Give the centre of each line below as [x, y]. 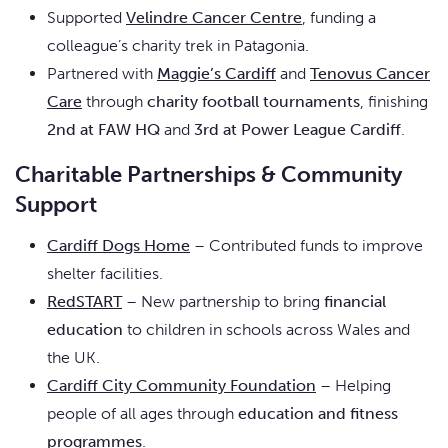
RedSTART [84, 302]
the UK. [73, 358]
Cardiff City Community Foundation [181, 386]
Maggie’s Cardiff [216, 74]
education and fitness [318, 414]
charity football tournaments [253, 102]
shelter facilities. [105, 274]
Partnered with [102, 74]
